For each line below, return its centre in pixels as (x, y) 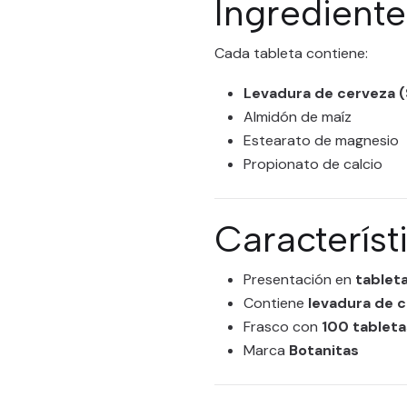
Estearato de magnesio (321, 140)
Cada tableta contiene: (291, 53)
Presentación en (299, 279)
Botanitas (324, 350)
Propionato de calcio (313, 164)
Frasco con (283, 327)
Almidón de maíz (298, 117)
